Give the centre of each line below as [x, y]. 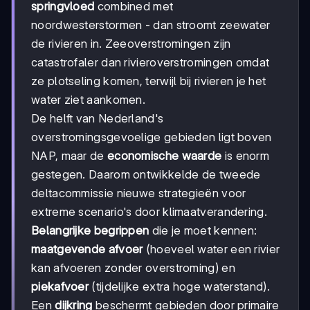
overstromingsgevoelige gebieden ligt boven [152, 137]
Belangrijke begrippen [90, 230]
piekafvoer [60, 286]
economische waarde [164, 155]
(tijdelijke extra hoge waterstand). [179, 286]
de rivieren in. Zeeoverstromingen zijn [131, 43]
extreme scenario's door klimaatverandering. [149, 211]
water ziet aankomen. [89, 99]
